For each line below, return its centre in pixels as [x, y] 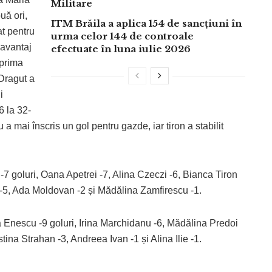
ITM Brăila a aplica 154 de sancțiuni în [146, 24]
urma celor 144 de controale [122, 36]
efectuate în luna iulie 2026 [121, 49]
